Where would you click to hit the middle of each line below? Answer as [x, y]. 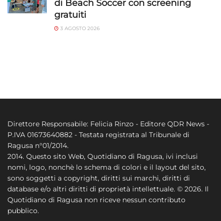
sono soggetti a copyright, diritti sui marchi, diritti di [99, 178]
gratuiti [70, 15]
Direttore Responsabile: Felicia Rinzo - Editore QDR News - [108, 124]
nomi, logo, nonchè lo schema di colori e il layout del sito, [107, 167]
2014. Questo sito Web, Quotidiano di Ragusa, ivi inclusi [103, 156]
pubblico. [23, 210]
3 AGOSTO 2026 [79, 28]
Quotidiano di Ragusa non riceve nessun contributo [96, 200]
